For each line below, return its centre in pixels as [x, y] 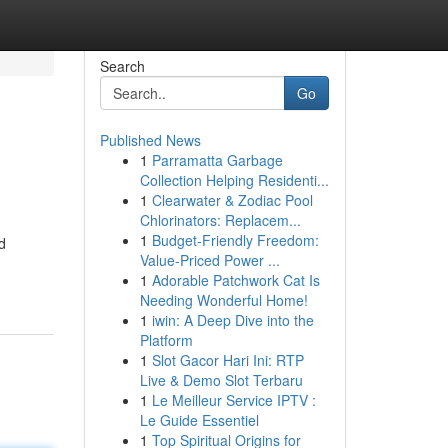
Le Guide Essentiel [199, 420]
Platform [166, 340]
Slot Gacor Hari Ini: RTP [227, 360]
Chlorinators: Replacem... [220, 220]
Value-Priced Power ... [209, 260]
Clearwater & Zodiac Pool [232, 200]
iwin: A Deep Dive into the [232, 320]
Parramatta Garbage [217, 160]
